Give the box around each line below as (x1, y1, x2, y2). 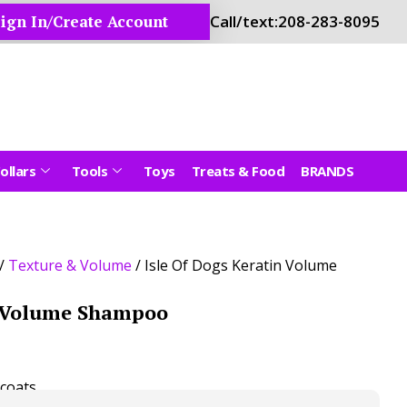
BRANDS (301, 161, 353, 180)
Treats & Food (191, 161, 284, 180)
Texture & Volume (8, 254, 132, 275)
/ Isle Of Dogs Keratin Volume (132, 254, 337, 275)
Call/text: (210, 11, 278, 32)
